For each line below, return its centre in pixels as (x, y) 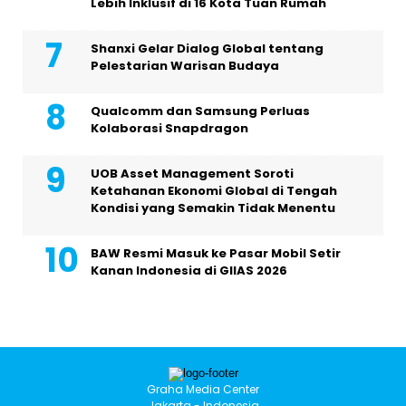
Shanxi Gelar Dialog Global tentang (207, 49)
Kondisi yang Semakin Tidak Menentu (213, 208)
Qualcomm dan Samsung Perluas (200, 111)
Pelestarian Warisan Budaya (185, 66)
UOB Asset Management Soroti (192, 174)
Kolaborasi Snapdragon (169, 129)
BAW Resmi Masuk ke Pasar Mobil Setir (216, 254)
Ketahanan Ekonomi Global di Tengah (214, 191)
